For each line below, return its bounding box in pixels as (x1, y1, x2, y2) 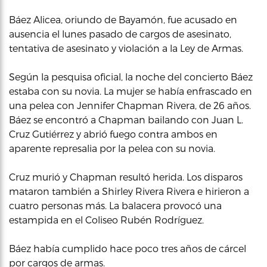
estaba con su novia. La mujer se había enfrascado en (9, 85, 252, 97)
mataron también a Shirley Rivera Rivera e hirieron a (9, 185, 249, 197)
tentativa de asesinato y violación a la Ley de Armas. (9, 42, 243, 54)
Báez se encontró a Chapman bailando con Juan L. (9, 114, 243, 125)
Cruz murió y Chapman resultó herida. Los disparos (9, 171, 243, 182)
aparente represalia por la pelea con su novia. (9, 142, 215, 154)
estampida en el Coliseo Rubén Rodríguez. (9, 214, 204, 225)
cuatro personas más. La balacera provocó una (9, 200, 222, 211)
